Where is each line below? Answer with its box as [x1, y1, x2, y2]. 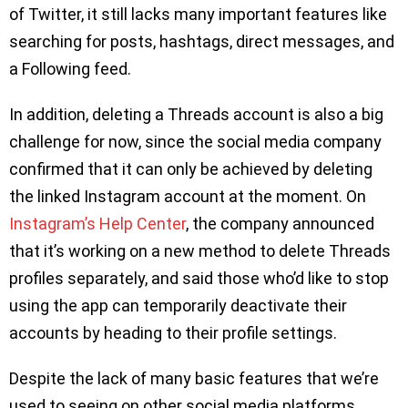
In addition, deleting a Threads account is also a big [9, 104, 383, 124]
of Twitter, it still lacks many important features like [9, 4, 387, 24]
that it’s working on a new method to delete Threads [9, 240, 391, 260]
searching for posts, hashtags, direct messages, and [9, 31, 394, 51]
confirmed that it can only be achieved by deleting [9, 158, 372, 178]
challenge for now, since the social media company [9, 131, 382, 151]
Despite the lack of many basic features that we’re [9, 368, 379, 388]
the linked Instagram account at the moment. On [9, 186, 366, 206]
